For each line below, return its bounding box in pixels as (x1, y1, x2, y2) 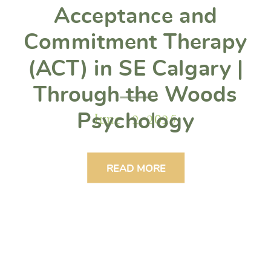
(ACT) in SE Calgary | (28, 57, 243, 80)
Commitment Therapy (24, 31, 247, 54)
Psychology (76, 110, 195, 132)
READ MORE (106, 163, 166, 174)
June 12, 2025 (94, 109, 177, 128)
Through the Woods (33, 84, 238, 106)
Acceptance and (53, 5, 218, 28)
